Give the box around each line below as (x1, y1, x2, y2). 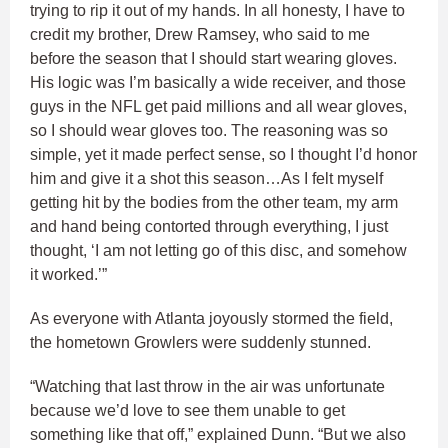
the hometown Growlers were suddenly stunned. (30, 333, 371, 351)
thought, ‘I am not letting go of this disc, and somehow (30, 241, 407, 259)
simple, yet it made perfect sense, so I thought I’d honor (30, 145, 417, 163)
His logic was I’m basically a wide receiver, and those (30, 73, 406, 91)
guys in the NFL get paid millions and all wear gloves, (30, 97, 407, 115)
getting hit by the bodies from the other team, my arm (30, 193, 398, 211)
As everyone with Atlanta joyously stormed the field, (30, 309, 393, 327)
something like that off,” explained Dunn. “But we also (30, 425, 406, 443)
